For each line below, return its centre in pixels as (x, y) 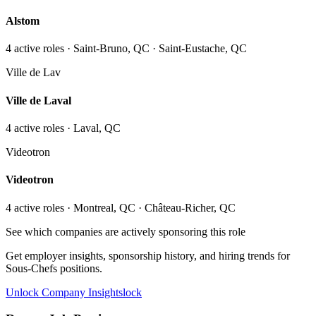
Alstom (23, 21)
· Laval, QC (92, 128)
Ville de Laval (38, 100)
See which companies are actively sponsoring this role (126, 231)
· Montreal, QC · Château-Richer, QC (150, 207)
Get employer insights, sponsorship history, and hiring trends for (148, 255)
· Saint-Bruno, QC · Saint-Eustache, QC (156, 49)
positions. (80, 268)
